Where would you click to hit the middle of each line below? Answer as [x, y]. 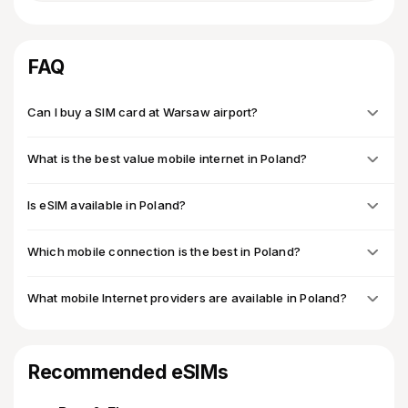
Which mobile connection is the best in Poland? [164, 251]
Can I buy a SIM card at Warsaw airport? [143, 112]
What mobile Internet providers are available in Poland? [187, 297]
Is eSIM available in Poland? [107, 204]
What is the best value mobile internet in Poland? [167, 158]
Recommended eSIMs [128, 371]
